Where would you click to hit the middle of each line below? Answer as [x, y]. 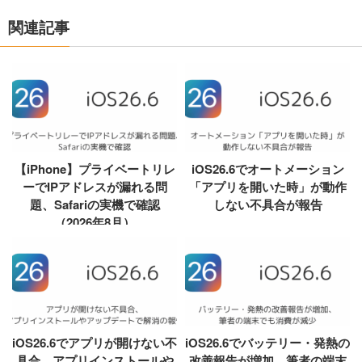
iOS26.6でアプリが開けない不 [95, 342]
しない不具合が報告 [267, 204]
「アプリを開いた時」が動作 [267, 186]
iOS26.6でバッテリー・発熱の [267, 342]
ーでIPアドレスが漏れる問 [95, 186]
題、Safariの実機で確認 [95, 204]
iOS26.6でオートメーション [267, 168]
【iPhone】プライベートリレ [95, 168]
